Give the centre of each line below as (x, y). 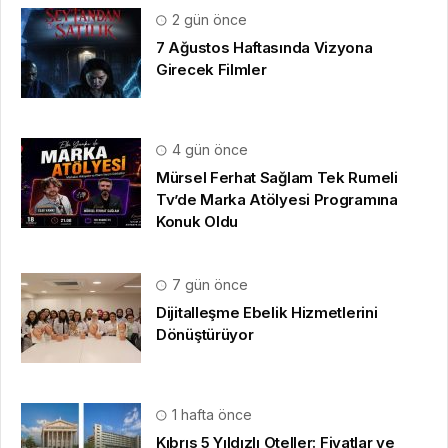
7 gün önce (208, 284)
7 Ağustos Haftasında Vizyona (264, 47)
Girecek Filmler (211, 69)
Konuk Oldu (197, 221)
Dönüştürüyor (205, 334)
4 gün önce (208, 149)
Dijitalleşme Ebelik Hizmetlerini (267, 312)
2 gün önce (207, 19)
